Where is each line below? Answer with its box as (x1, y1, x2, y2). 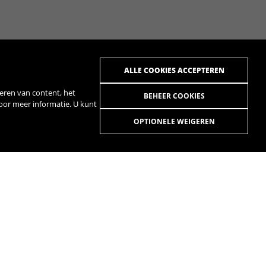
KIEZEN (8, 179, 43, 192)
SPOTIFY (38, 237, 72, 249)
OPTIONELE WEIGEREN (133, 116, 215, 126)
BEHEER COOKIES (143, 91, 205, 101)
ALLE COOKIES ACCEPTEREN (123, 65, 224, 75)
